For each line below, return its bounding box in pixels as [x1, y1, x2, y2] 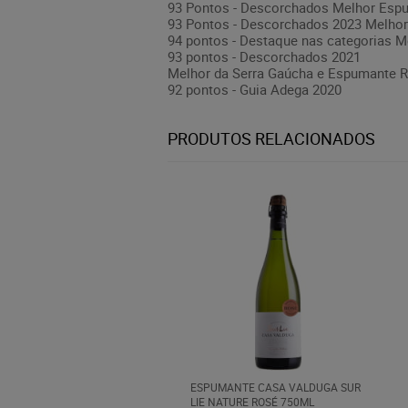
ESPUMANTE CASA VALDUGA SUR [189, 380, 361, 395]
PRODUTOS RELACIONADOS [168, 127, 375, 149]
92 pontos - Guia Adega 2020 [168, 80, 342, 99]
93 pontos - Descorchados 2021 [168, 47, 361, 66]
